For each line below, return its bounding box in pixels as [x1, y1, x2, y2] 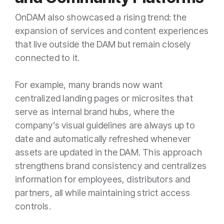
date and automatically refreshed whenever [15, 133, 191, 144]
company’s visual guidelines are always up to [15, 119, 195, 130]
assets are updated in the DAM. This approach [15, 146, 202, 157]
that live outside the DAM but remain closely [15, 38, 190, 49]
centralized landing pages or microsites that [15, 92, 193, 103]
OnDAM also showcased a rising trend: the [15, 11, 187, 22]
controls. [15, 200, 51, 211]
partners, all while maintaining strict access [15, 187, 190, 198]
